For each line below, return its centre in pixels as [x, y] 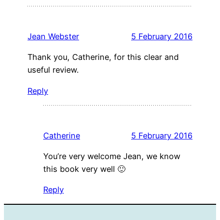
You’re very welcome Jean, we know [112, 156]
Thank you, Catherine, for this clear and [103, 57]
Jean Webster [53, 37]
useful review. [53, 70]
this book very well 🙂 [84, 169]
